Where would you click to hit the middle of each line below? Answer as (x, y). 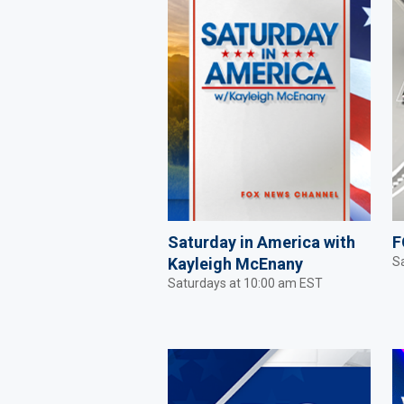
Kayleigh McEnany (235, 263)
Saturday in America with (262, 242)
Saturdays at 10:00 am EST (245, 283)
